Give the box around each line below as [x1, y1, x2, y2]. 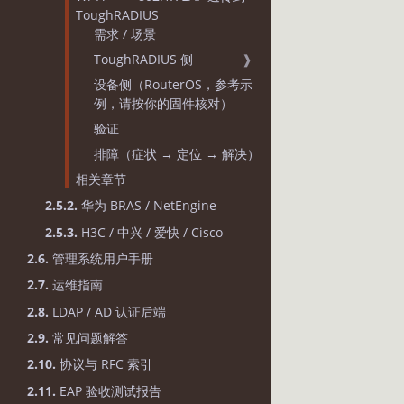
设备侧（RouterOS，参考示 [94, 75, 252, 93]
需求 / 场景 [94, 24, 156, 42]
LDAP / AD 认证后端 [49, 302, 166, 320]
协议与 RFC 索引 [56, 355, 152, 373]
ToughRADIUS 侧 [94, 50, 193, 68]
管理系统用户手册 [49, 249, 153, 267]
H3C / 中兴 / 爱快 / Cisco [78, 223, 223, 241]
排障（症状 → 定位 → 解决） [94, 144, 260, 162]
